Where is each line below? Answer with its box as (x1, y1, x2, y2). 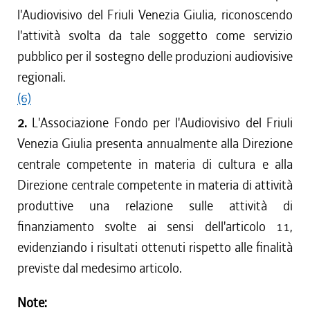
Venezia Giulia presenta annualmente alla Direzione (17, 135, 293, 152)
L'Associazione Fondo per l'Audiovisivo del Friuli (32, 114, 293, 131)
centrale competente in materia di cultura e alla (17, 156, 293, 173)
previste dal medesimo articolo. (17, 259, 182, 277)
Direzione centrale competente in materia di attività (17, 176, 293, 194)
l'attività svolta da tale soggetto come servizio (17, 27, 293, 44)
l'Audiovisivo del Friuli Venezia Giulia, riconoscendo (17, 6, 293, 24)
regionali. (17, 69, 66, 86)
